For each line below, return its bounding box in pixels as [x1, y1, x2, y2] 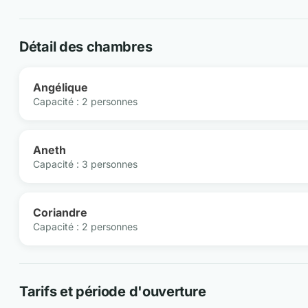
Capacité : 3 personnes [33, 158, 137, 170]
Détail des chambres [19, 38, 153, 55]
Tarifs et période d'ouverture [19, 283, 206, 300]
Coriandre [33, 206, 87, 219]
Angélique [33, 80, 88, 94]
